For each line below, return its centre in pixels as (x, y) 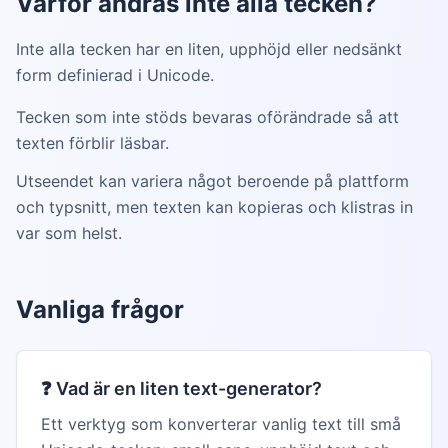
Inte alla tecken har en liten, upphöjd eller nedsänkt (209, 49)
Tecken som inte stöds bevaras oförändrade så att (207, 117)
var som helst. (69, 233)
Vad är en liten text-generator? (189, 388)
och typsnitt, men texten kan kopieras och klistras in (214, 207)
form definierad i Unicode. (115, 75)
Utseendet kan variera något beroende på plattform (212, 181)
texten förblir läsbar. (92, 143)
